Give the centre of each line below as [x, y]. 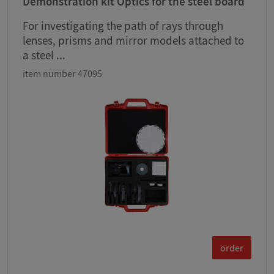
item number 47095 [62, 74]
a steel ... [44, 55]
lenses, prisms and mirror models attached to [133, 41]
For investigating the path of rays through [123, 26]
